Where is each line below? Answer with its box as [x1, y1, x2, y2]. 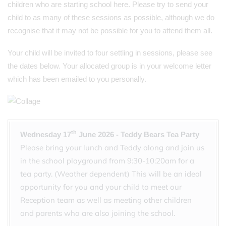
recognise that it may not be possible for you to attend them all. [8, 26, 212, 35]
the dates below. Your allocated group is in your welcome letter [8, 62, 211, 70]
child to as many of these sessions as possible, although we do [8, 13, 214, 22]
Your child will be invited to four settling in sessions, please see [8, 48, 212, 57]
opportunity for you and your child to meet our [20, 182, 182, 192]
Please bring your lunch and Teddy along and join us [20, 143, 204, 152]
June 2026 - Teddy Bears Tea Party [77, 130, 199, 139]
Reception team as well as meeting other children [20, 195, 192, 205]
